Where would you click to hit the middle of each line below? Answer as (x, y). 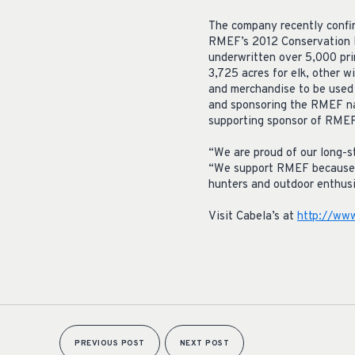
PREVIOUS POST (110, 343)
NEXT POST (204, 343)
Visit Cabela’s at (253, 216)
